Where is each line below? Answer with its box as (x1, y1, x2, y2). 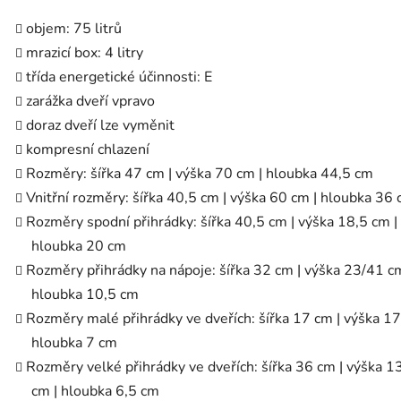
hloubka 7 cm (31, 333, 117, 354)
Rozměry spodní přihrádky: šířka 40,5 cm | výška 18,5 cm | (26, 212, 397, 233)
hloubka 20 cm (31, 236, 126, 257)
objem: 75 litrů (26, 19, 122, 39)
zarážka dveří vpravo (26, 91, 155, 112)
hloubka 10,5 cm (31, 285, 139, 305)
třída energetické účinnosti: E (26, 67, 212, 88)
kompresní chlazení (26, 140, 149, 160)
